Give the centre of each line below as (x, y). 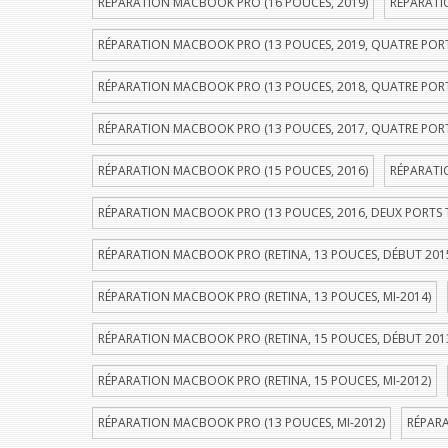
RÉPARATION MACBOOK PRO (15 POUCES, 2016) (233, 170)
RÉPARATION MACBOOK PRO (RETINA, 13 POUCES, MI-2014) (264, 296)
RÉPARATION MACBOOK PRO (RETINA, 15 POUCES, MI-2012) (264, 380)
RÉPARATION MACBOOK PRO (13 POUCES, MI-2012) (241, 422)
